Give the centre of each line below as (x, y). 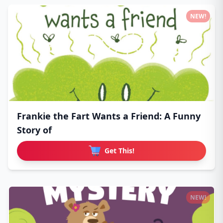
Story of (34, 130)
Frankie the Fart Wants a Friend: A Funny (109, 116)
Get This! (119, 150)
